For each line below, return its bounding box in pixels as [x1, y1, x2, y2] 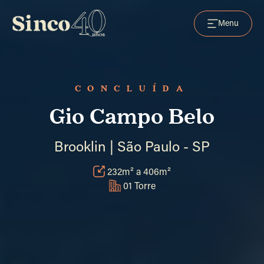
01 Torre [123, 181, 156, 192]
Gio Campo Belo [49, 103, 214, 132]
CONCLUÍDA [74, 82, 190, 95]
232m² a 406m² [107, 167, 171, 177]
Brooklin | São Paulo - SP [54, 141, 210, 155]
